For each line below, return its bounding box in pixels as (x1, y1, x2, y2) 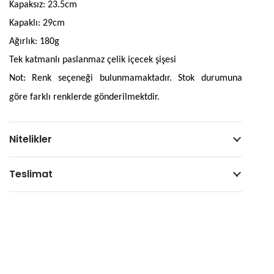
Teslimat (9, 167, 53, 181)
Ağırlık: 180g (9, 37, 59, 46)
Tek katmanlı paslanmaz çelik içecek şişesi (9, 55, 176, 65)
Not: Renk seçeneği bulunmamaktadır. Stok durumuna (9, 73, 242, 83)
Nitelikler (9, 132, 52, 146)
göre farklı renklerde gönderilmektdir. (9, 92, 160, 102)
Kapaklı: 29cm (9, 18, 65, 28)
